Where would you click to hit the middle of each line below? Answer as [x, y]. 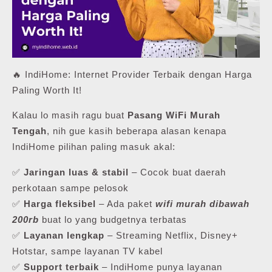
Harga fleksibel [60, 204]
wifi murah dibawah [202, 204]
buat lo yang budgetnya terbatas [113, 220]
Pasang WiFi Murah [174, 115]
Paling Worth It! [47, 90]
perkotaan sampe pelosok [70, 188]
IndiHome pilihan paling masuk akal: [94, 147]
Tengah [29, 131]
